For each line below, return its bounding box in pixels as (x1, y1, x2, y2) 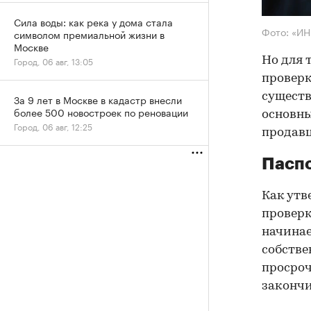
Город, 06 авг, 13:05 (14, 54, 93, 67)
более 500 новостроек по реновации (14, 104, 188, 119)
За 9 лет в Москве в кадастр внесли (14, 92, 182, 107)
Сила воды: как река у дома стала (14, 14, 173, 29)
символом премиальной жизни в (14, 26, 165, 42)
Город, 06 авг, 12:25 (14, 119, 92, 133)
